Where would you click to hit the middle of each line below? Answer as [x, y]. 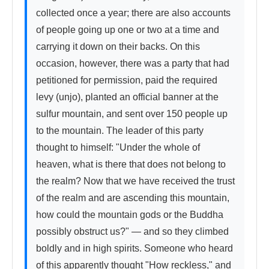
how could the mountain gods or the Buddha [130, 215]
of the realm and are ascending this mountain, [133, 198]
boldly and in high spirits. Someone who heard [134, 249]
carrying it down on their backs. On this [118, 47]
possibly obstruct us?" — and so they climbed [132, 232]
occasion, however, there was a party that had [133, 64]
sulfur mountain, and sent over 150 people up [132, 114]
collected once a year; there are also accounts [133, 13]
